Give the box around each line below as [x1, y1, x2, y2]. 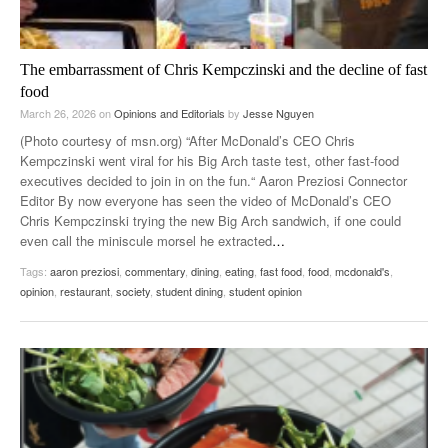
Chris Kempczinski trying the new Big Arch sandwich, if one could [20, 210, 401, 230]
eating [225, 262, 254, 279]
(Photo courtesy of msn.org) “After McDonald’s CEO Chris [20, 130, 355, 150]
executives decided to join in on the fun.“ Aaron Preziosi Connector [20, 170, 407, 190]
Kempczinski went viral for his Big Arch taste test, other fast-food [20, 150, 399, 170]
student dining [156, 282, 223, 299]
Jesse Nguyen [243, 104, 314, 121]
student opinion [229, 282, 302, 299]
